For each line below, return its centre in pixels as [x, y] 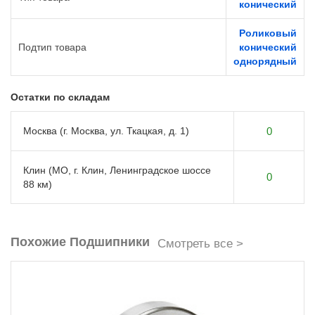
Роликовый [268, 33]
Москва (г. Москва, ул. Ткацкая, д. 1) [106, 131]
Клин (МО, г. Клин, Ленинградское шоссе [117, 171]
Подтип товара [52, 47]
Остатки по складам [60, 97]
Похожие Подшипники [80, 242]
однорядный [265, 62]
